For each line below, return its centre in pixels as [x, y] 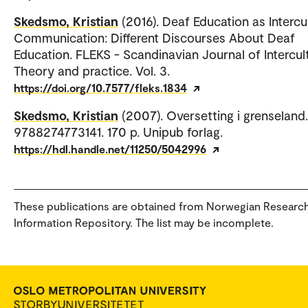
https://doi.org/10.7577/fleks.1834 [100, 87]
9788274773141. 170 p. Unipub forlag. [118, 131]
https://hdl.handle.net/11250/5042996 [110, 148]
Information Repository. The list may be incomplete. [144, 222]
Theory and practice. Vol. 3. [92, 70]
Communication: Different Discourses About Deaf [154, 37]
